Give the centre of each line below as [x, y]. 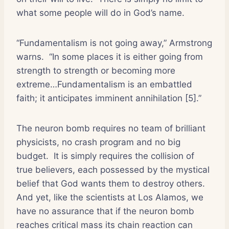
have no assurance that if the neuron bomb [105, 211]
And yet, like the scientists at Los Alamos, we [110, 197]
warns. [30, 56]
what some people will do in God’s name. [100, 13]
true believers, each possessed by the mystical [113, 169]
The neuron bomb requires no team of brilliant [111, 128]
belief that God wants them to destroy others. [111, 183]
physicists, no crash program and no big [98, 142]
